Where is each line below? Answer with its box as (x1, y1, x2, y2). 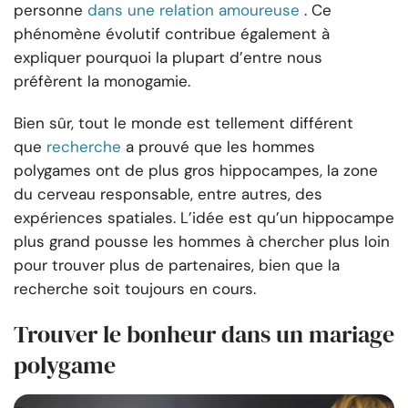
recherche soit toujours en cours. (14, 279, 256, 300)
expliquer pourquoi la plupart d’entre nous (14, 47, 322, 68)
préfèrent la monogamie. (14, 71, 190, 92)
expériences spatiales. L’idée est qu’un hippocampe (14, 208, 394, 229)
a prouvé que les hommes (126, 137, 315, 158)
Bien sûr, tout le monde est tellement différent (14, 113, 353, 134)
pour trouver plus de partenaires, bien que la (14, 255, 340, 276)
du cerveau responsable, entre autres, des (14, 184, 322, 205)
